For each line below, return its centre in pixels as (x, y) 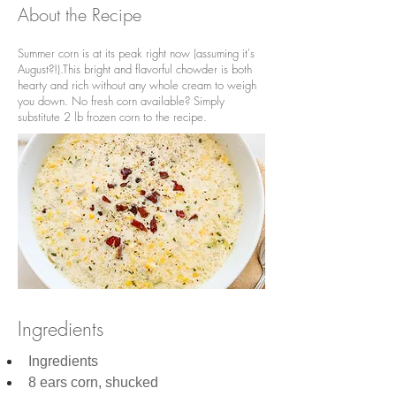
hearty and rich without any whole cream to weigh (137, 85)
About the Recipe (80, 15)
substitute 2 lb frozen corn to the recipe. (112, 117)
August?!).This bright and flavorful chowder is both (135, 69)
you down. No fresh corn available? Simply (121, 101)
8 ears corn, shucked (93, 382)
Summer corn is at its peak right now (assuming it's (136, 53)
